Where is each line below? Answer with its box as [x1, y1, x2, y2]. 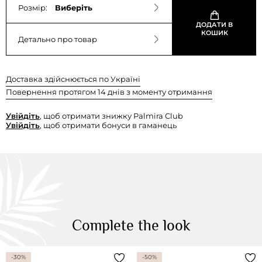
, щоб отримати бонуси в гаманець [40, 120, 177, 130]
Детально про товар [18, 35, 97, 44]
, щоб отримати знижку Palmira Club [40, 111, 183, 121]
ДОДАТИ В [196, 20, 233, 29]
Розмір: [18, 2, 49, 12]
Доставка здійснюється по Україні [6, 74, 140, 84]
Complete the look [71, 217, 191, 235]
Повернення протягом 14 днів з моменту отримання [6, 87, 212, 97]
